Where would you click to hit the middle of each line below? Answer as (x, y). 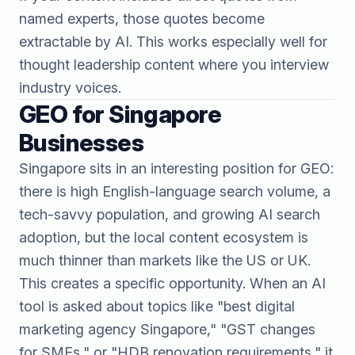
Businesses (81, 143)
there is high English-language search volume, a (175, 191)
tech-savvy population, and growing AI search (170, 214)
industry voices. (70, 88)
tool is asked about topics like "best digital (157, 306)
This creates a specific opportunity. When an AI (172, 283)
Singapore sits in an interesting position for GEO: (176, 168)
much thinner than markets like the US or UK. (165, 260)
